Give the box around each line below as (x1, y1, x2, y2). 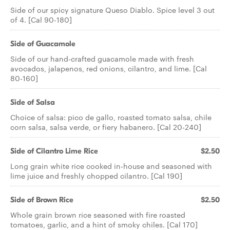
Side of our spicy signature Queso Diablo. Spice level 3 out (10, 5, 215, 15)
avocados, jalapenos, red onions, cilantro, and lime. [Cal (10, 63, 207, 73)
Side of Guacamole (10, 39, 75, 48)
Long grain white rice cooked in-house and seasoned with (10, 161, 212, 171)
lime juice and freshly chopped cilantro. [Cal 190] (10, 170, 182, 181)
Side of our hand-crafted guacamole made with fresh (10, 53, 194, 64)
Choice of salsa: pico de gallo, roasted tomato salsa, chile (10, 112, 212, 122)
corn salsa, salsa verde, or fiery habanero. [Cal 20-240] (10, 122, 201, 132)
